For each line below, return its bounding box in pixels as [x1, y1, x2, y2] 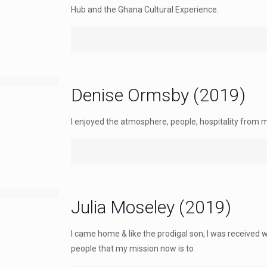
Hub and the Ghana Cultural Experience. [71, 5, 219, 14]
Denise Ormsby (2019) [71, 85, 246, 105]
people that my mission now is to [71, 244, 194, 253]
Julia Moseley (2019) [71, 197, 232, 218]
